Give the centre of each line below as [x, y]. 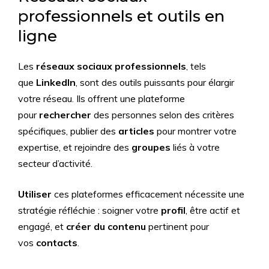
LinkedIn [56, 82]
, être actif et [213, 210]
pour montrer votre [195, 131]
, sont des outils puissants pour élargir [155, 82]
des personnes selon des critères [163, 115]
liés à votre [195, 147]
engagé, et [42, 226]
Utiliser [35, 194]
